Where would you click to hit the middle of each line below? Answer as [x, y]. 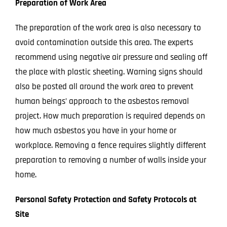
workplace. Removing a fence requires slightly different [110, 145]
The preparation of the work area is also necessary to [108, 28]
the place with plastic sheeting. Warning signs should [109, 72]
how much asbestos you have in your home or [96, 130]
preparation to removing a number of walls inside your [110, 160]
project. [28, 116]
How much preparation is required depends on [123, 116]
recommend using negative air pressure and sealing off [111, 57]
